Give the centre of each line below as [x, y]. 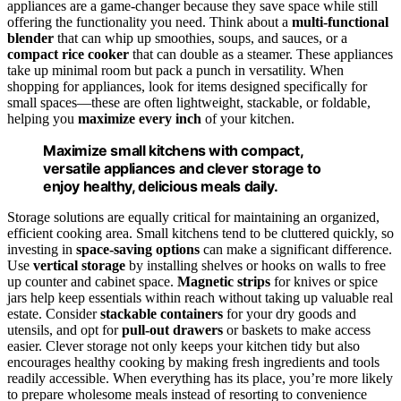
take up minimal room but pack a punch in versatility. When [175, 70]
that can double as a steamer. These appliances [261, 54]
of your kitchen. [248, 118]
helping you [43, 118]
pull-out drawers [172, 329]
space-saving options [138, 249]
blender [30, 38]
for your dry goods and [290, 313]
